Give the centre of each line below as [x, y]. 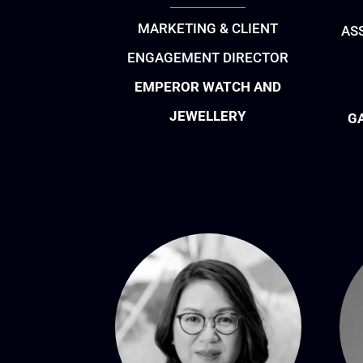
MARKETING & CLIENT [208, 29]
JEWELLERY [208, 116]
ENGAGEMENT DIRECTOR [208, 58]
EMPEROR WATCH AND [208, 87]
